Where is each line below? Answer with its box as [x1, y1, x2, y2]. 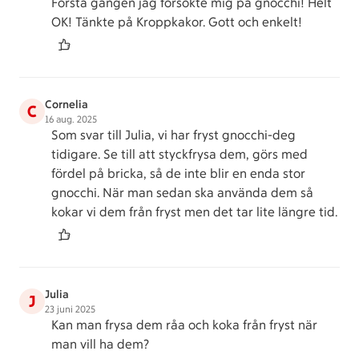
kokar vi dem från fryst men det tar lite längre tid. [51, 204, 337, 220]
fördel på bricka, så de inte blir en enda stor [51, 166, 305, 181]
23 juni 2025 [45, 304, 95, 315]
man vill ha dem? [51, 337, 149, 352]
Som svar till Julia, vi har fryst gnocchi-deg [51, 127, 296, 143]
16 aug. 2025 [45, 114, 97, 125]
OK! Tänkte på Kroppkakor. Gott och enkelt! [51, 14, 302, 30]
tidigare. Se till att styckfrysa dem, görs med [51, 147, 308, 162]
